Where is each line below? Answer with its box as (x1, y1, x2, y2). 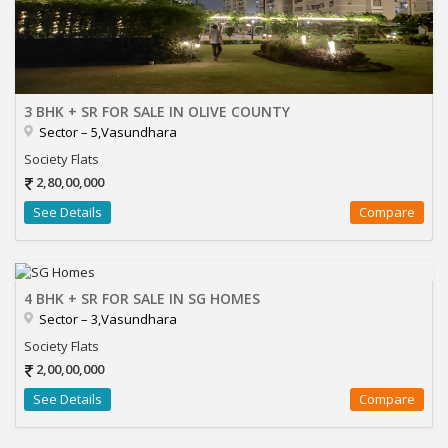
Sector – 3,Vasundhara (39, 309, 177, 328)
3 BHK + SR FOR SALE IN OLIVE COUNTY (24, 102, 290, 121)
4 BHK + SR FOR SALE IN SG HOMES (24, 288, 260, 308)
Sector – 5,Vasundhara (39, 123, 177, 141)
